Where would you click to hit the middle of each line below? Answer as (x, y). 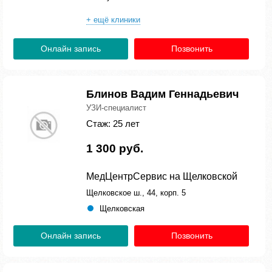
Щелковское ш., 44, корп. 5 (136, 193)
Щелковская (122, 209)
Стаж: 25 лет (113, 124)
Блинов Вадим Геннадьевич (162, 94)
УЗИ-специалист (116, 108)
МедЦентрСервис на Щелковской (162, 176)
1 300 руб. (115, 148)
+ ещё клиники (113, 20)
